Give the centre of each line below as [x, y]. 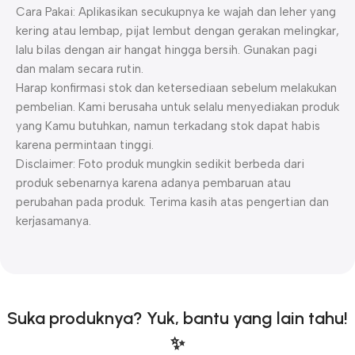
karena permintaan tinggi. [85, 145]
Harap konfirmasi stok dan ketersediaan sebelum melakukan [176, 88]
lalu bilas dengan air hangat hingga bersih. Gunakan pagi [166, 50]
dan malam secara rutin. [80, 69]
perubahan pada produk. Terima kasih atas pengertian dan [172, 202]
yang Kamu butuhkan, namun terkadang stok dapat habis [168, 126]
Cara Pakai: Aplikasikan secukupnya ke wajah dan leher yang [176, 12]
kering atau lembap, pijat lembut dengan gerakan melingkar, [177, 31]
